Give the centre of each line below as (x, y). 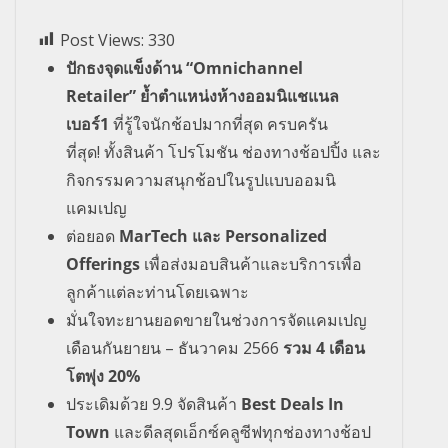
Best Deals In (292, 403)
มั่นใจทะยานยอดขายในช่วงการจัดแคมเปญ (216, 319)
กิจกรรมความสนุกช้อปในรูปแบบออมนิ (201, 179)
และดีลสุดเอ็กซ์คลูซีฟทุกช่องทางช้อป (242, 431)
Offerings (103, 263)
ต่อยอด (90, 235)
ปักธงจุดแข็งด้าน (126, 67)
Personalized (276, 235)
